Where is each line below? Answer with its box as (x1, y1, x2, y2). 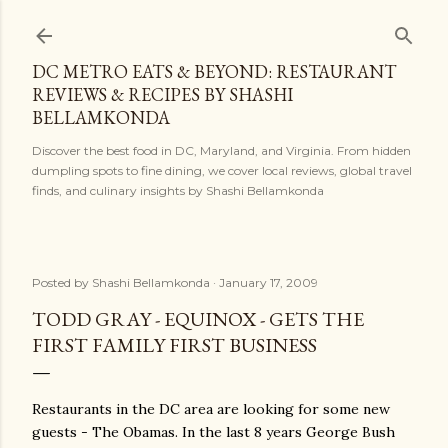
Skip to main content (142, 12, 306, 38)
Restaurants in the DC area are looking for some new (32, 400, 390, 418)
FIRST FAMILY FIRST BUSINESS (32, 332, 317, 358)
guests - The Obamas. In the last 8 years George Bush (32, 423, 395, 441)
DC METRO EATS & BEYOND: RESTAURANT (32, 60, 396, 83)
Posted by (32, 275, 92, 290)
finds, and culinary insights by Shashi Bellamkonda (32, 183, 324, 198)
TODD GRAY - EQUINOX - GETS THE (32, 306, 364, 332)
